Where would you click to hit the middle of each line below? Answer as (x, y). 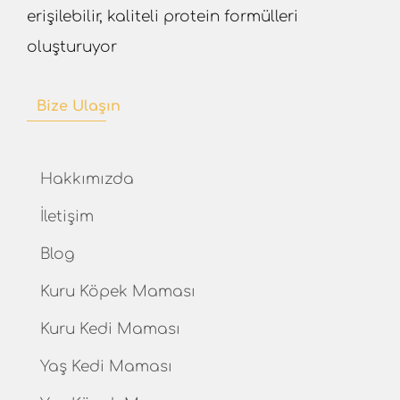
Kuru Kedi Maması (110, 329)
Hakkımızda (87, 179)
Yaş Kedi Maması (106, 367)
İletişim (67, 217)
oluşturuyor (71, 46)
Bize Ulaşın (79, 107)
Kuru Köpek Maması (117, 292)
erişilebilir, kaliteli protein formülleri (162, 16)
